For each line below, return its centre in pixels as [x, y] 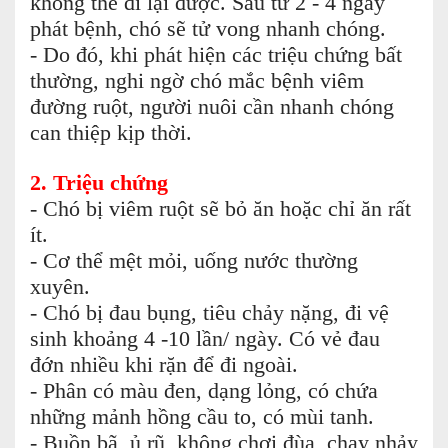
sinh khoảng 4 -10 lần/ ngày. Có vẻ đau [205, 339]
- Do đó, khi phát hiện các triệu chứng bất [216, 55]
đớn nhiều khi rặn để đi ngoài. [164, 365]
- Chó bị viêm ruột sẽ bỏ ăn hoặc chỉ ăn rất [220, 209]
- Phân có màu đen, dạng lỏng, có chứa [204, 391]
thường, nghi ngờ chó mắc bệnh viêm [197, 81]
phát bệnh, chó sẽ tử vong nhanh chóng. [208, 29]
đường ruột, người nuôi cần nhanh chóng [212, 107]
